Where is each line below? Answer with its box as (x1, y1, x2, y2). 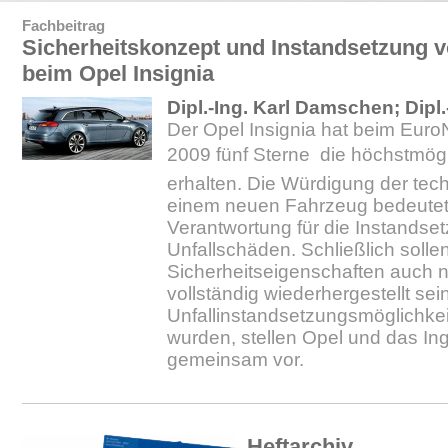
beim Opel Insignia (22, 61, 214, 86)
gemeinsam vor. (167, 349, 304, 370)
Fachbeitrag (22, 17, 105, 34)
